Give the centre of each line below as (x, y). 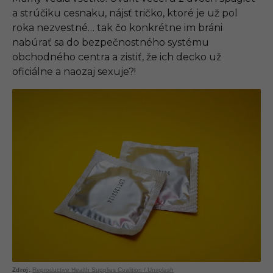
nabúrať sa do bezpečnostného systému (111, 42)
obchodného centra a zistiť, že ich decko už (117, 57)
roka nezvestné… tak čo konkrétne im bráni (117, 27)
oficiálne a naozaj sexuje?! (74, 71)
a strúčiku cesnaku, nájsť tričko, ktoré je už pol (125, 13)
